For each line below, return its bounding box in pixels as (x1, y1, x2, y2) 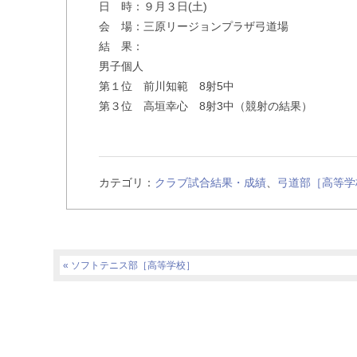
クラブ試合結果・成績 (155, 176, 267, 189)
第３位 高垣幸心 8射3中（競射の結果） (99, 100, 313, 112)
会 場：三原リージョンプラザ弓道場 (99, 20, 289, 33)
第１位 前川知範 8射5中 (99, 80, 235, 92)
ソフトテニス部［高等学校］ (71, 260, 196, 271)
